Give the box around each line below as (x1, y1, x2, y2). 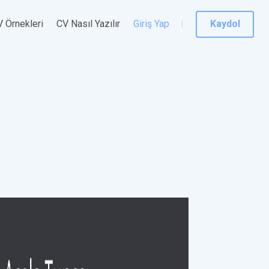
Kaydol (210, 18, 240, 29)
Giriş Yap (133, 18, 169, 29)
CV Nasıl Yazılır (56, 18, 120, 29)
